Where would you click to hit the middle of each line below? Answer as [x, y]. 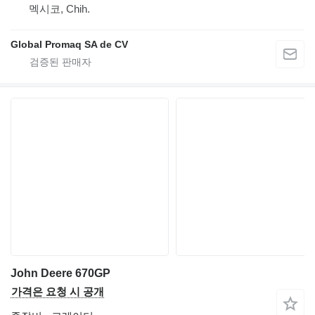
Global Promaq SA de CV [69, 45]
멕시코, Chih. [59, 9]
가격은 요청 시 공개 [58, 292]
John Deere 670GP [60, 274]
